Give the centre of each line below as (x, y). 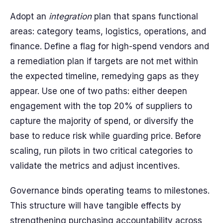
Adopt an (29, 16)
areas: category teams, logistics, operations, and (108, 31)
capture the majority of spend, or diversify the (102, 121)
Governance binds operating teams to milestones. (110, 191)
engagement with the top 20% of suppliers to (101, 106)
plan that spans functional (145, 16)
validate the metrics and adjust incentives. (95, 166)
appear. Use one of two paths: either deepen (99, 91)
